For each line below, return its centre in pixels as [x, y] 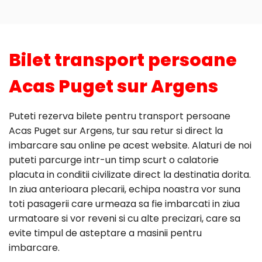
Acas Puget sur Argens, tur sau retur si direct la [116, 130]
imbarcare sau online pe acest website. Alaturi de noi [130, 145]
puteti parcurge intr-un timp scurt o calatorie [114, 160]
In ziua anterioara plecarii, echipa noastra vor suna [125, 189]
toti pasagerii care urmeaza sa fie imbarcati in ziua [124, 204]
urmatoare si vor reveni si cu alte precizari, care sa [125, 218]
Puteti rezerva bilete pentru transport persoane [120, 116]
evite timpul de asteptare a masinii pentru [105, 233]
